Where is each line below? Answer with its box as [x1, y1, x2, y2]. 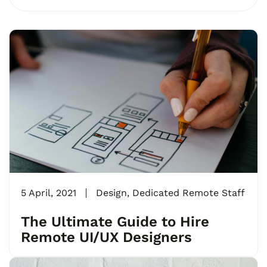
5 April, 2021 [21, 187, 76, 198]
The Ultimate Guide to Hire [21, 213, 209, 230]
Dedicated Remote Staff [132, 187, 245, 198]
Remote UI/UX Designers [21, 228, 192, 246]
